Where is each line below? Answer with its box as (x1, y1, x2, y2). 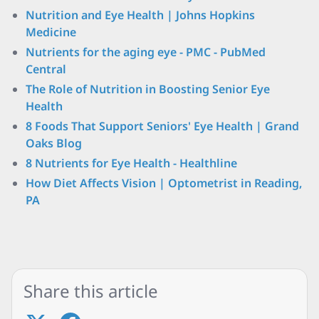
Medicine (26, 24, 76, 40)
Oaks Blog (26, 135, 82, 151)
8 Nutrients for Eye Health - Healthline (26, 155, 237, 171)
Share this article (23, 279, 158, 303)
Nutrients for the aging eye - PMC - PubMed (26, 44, 266, 60)
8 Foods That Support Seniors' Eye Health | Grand (26, 118, 299, 134)
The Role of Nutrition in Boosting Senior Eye (26, 81, 270, 97)
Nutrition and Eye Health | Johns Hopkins (26, 7, 255, 23)
